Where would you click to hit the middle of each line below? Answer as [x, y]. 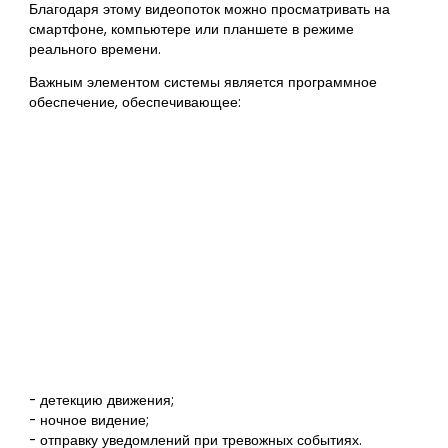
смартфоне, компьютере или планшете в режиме [192, 29]
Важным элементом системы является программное [203, 83]
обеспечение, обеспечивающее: [135, 103]
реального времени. [95, 49]
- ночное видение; [89, 420]
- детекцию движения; [102, 400]
